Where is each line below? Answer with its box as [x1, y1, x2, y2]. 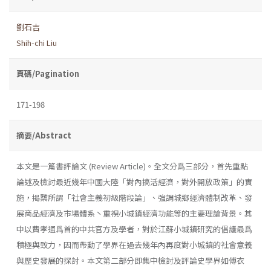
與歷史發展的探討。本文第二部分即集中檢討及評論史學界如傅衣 [16, 254, 244, 266]
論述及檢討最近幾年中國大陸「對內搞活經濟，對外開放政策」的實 [16, 175, 252, 188]
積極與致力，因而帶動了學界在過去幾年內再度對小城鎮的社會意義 [16, 238, 252, 250]
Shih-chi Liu [16, 36, 57, 48]
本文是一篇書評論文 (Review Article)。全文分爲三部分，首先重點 [16, 160, 248, 172]
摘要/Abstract [16, 129, 71, 141]
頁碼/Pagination [16, 67, 79, 79]
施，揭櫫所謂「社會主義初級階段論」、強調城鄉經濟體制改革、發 [16, 191, 252, 203]
